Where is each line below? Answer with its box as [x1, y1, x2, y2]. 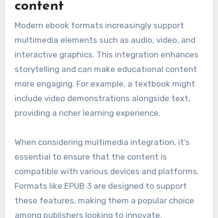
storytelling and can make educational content [14, 64, 197, 74]
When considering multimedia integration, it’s [14, 137, 190, 147]
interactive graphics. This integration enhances [14, 50, 199, 60]
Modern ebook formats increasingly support [14, 20, 184, 31]
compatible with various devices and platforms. [14, 166, 199, 177]
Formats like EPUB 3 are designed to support [14, 181, 187, 191]
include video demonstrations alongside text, [14, 93, 190, 104]
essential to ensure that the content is [14, 152, 167, 162]
